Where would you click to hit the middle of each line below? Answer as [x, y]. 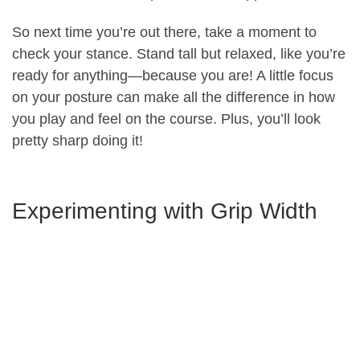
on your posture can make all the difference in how [174, 98]
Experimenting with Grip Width [165, 211]
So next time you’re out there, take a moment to [164, 33]
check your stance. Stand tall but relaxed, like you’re [179, 54]
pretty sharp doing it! [78, 141]
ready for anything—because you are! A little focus [173, 76]
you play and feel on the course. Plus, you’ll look [166, 119]
